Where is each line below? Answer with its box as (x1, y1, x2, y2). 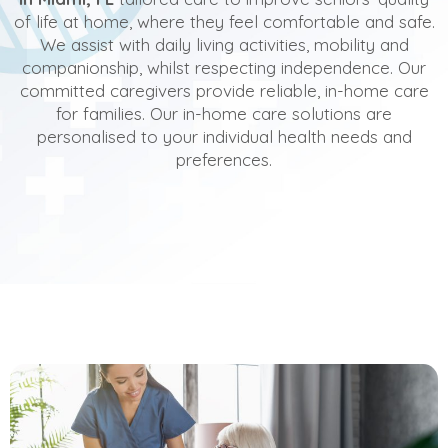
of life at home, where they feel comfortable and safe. (13, 10, 435, 32)
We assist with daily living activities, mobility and (39, 33, 409, 55)
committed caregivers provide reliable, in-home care (19, 79, 429, 101)
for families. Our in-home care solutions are (56, 102, 392, 124)
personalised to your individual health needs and (36, 125, 412, 147)
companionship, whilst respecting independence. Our (22, 56, 426, 78)
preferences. (176, 148, 272, 170)
